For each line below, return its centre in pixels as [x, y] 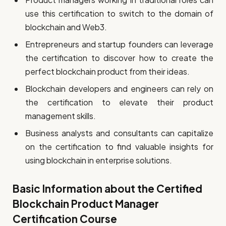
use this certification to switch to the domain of [119, 13]
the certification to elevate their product [119, 102]
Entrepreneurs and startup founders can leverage [119, 44]
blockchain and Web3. [66, 27]
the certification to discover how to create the [119, 58]
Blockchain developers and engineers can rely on [119, 88]
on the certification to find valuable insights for [119, 146]
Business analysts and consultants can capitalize [119, 133]
